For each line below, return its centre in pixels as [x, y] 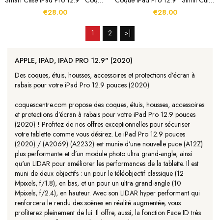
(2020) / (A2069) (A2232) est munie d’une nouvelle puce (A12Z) [109, 144]
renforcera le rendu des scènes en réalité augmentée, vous [98, 203]
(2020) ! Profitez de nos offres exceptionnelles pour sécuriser [102, 124]
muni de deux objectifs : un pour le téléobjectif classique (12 [99, 173]
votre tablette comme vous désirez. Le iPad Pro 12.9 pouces [100, 134]
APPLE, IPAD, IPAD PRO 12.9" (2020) [74, 60]
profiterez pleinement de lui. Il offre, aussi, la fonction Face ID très [108, 213]
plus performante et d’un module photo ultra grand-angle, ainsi [103, 154]
